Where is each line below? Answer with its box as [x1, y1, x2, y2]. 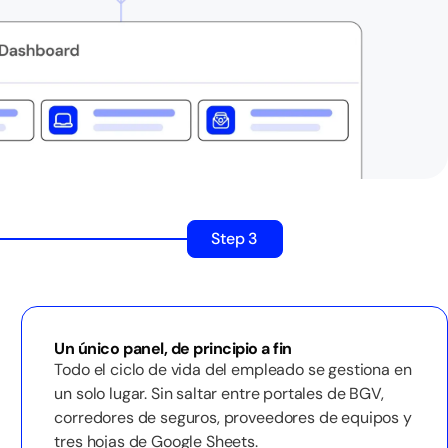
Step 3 [211, 228, 259, 249]
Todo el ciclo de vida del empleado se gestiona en [54, 359, 412, 380]
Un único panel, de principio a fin [54, 338, 292, 359]
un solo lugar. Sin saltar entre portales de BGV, [54, 383, 384, 404]
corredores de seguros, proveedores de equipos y [54, 407, 412, 428]
